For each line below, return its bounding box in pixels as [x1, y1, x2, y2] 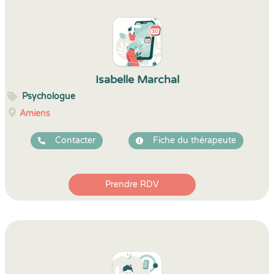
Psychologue [22, 91, 75, 102]
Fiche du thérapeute [153, 135, 236, 146]
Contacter [55, 135, 95, 146]
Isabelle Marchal [95, 73, 179, 86]
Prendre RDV [105, 179, 159, 190]
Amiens [20, 108, 50, 119]
